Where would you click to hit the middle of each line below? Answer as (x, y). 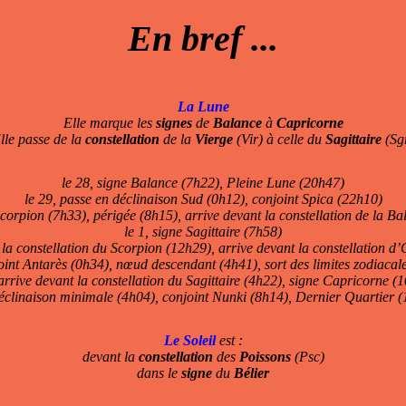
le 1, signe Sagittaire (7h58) (203, 232)
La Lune (203, 107)
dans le (159, 373)
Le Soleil (189, 341)
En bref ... (203, 39)
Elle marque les (109, 123)
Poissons (265, 357)
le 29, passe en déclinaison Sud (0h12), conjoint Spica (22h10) (203, 199)
